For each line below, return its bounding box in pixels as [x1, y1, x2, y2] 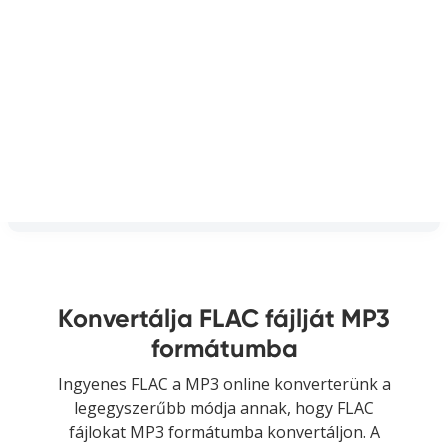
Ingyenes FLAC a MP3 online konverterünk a [57, 372, 391, 395]
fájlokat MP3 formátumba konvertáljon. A [68, 420, 380, 443]
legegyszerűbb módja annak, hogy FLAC [74, 396, 374, 419]
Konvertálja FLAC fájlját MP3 [58, 302, 390, 334]
